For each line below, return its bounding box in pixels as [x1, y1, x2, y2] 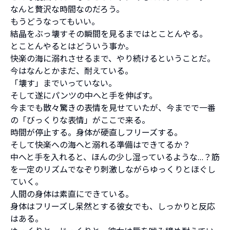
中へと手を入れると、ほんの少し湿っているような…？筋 [10, 151, 220, 163]
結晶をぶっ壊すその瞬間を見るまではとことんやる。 [10, 28, 207, 40]
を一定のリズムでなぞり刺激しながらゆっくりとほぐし [10, 164, 216, 176]
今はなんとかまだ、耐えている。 [10, 65, 133, 77]
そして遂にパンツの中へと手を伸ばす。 [10, 90, 157, 102]
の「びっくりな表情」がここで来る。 [10, 114, 150, 126]
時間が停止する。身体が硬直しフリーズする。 [10, 127, 182, 139]
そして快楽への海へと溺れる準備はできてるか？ [10, 139, 190, 151]
